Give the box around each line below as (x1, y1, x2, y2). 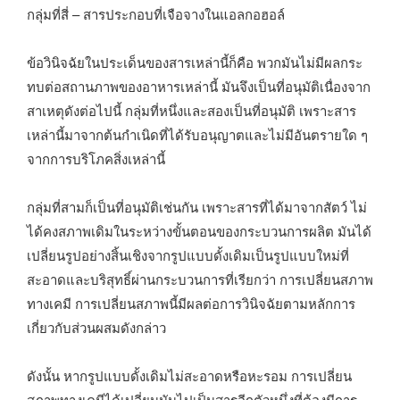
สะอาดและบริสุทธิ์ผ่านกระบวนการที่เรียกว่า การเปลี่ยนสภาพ (27, 269, 373, 288)
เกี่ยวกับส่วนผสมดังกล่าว (27, 317, 166, 337)
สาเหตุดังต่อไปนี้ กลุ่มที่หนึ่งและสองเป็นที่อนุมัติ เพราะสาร (27, 100, 356, 120)
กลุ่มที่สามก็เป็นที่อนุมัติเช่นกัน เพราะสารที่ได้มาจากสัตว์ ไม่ (27, 196, 367, 216)
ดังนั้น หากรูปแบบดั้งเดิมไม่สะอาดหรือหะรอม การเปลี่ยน (27, 365, 352, 385)
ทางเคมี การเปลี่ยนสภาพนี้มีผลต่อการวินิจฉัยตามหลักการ (27, 293, 355, 312)
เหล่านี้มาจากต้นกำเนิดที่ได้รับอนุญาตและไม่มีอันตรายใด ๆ (27, 124, 368, 144)
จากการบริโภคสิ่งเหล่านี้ (27, 148, 165, 168)
